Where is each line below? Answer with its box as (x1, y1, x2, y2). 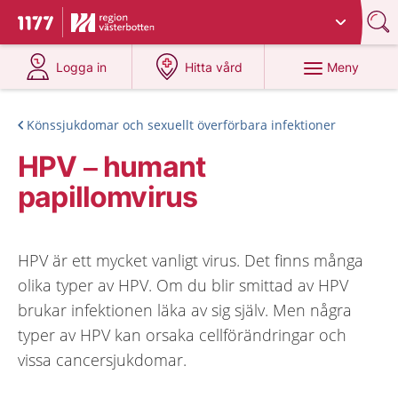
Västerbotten (183, 8, 258, 23)
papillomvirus (18, 179, 198, 214)
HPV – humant (18, 149, 206, 184)
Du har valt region (76, 8, 183, 23)
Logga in (56, 60, 107, 75)
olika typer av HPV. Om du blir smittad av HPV (18, 275, 348, 296)
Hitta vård (185, 60, 243, 75)
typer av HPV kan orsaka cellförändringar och (18, 324, 346, 346)
